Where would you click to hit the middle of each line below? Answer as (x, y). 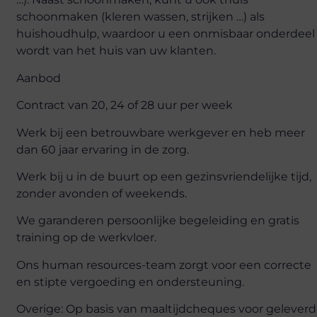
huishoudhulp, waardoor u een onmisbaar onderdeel (166, 34)
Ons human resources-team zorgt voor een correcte (164, 265)
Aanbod (39, 78)
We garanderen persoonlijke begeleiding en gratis (158, 221)
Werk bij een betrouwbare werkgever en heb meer (161, 132)
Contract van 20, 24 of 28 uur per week (125, 105)
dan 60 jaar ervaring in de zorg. (103, 149)
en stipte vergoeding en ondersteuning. (131, 282)
